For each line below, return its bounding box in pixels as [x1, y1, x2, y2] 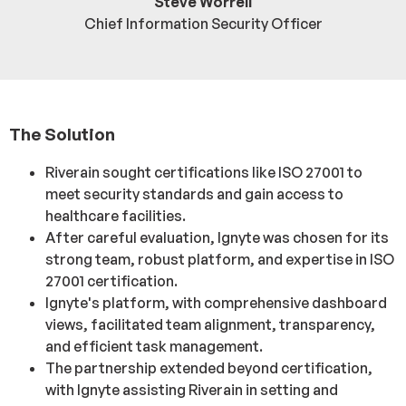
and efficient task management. [45, 337, 263, 355]
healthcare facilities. [45, 207, 186, 225]
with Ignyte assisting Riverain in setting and [45, 381, 338, 399]
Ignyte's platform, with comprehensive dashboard [45, 294, 387, 312]
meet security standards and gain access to [45, 185, 343, 203]
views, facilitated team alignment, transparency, [45, 315, 375, 333]
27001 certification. [45, 272, 178, 290]
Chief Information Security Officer [83, 14, 323, 33]
